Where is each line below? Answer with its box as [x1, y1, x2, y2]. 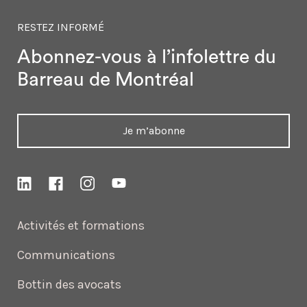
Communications [17, 247, 115, 263]
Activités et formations [17, 218, 145, 234]
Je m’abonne [122, 123, 185, 137]
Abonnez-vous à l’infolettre [17, 47, 249, 66]
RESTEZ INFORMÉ [17, 20, 104, 34]
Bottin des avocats [17, 277, 121, 293]
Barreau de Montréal [17, 69, 194, 89]
